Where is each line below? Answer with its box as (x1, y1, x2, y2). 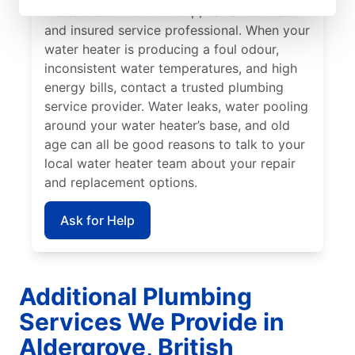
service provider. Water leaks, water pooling (44, 97, 308, 114)
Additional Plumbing (19, 281, 252, 311)
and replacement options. (44, 174, 197, 190)
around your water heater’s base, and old (44, 116, 290, 133)
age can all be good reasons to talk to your (44, 136, 305, 152)
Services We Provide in (19, 307, 284, 336)
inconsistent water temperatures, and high (44, 59, 297, 76)
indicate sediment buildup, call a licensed (44, 2, 291, 19)
